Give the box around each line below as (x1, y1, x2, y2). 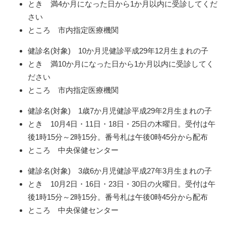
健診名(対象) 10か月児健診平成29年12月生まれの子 (28, 46, 208, 55)
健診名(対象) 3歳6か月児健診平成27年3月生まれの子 (28, 166, 212, 175)
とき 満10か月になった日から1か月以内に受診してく (28, 59, 214, 68)
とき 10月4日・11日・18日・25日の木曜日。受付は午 (28, 119, 215, 128)
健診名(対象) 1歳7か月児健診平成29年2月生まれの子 (28, 106, 212, 115)
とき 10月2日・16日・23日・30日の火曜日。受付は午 (28, 179, 215, 188)
